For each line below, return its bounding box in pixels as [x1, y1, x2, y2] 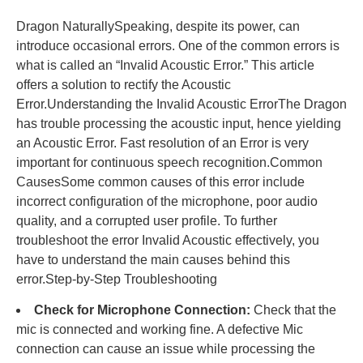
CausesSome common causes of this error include [16, 174, 305, 189]
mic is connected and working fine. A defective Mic [16, 322, 303, 337]
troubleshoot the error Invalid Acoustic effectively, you [16, 233, 319, 247]
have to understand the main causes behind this [16, 252, 290, 267]
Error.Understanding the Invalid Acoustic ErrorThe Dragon [16, 96, 347, 111]
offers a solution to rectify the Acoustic [16, 77, 231, 92]
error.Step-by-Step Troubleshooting [16, 271, 217, 286]
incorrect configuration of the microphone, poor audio [16, 194, 318, 208]
